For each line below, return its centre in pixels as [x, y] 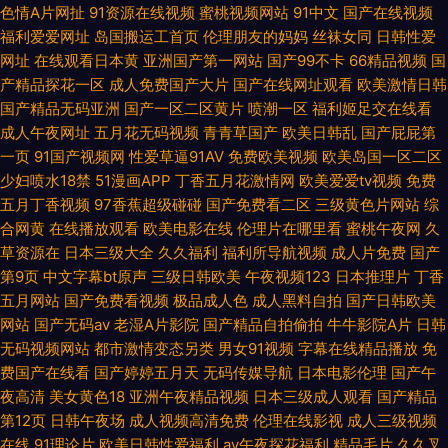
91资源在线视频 [142, 12]
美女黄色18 [87, 396]
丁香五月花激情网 [235, 180]
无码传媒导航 [248, 372]
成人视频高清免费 [189, 420]
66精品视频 [388, 60]
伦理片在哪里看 [289, 228]
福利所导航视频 [274, 252]
